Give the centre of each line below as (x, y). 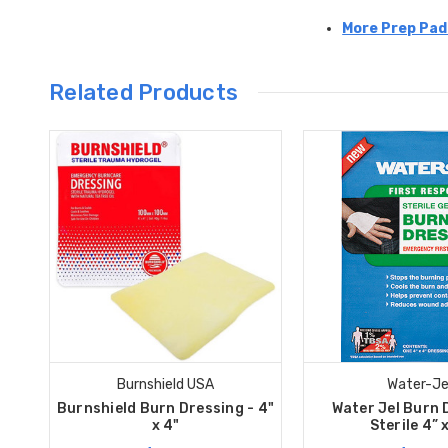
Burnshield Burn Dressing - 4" (165, 408)
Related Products (143, 92)
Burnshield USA (165, 384)
